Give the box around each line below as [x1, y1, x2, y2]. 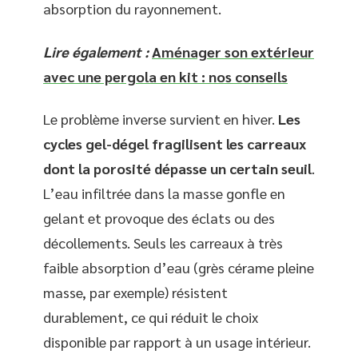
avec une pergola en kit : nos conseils [43, 66, 288, 86]
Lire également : [43, 42, 149, 61]
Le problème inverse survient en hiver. [43, 109, 278, 128]
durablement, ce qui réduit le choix [43, 308, 258, 326]
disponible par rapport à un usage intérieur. [43, 332, 311, 351]
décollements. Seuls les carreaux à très [43, 233, 283, 252]
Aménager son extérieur [152, 42, 314, 61]
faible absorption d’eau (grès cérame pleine [43, 258, 314, 276]
